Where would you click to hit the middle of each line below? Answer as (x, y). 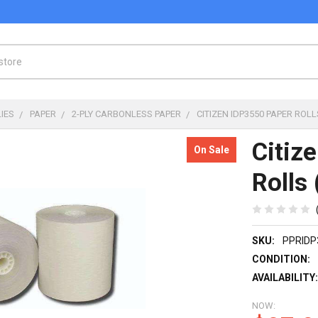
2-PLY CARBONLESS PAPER (127, 114)
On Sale (212, 149)
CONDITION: (281, 259)
